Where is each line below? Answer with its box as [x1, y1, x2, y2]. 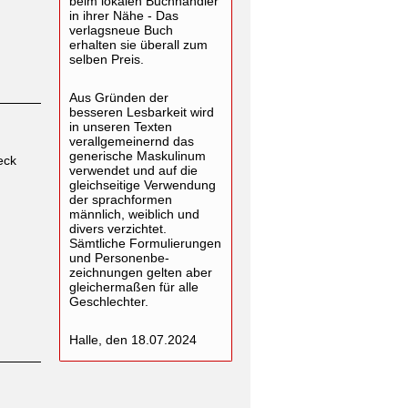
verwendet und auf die [69, 163, 198, 178]
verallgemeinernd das [69, 134, 194, 148]
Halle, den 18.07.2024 [69, 332, 197, 347]
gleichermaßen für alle [69, 280, 199, 294]
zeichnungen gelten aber [69, 265, 212, 280]
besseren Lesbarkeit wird [69, 105, 214, 119]
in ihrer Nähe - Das [69, 8, 178, 23]
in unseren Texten [69, 119, 172, 134]
